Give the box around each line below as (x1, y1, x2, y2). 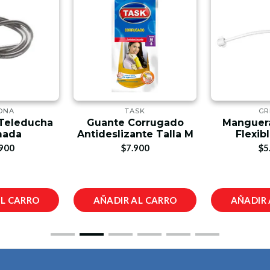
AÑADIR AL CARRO (93, 195, 177, 206)
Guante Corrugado (86, 117, 184, 128)
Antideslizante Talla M (77, 128, 193, 140)
